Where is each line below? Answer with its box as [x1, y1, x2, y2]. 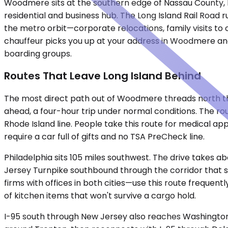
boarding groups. [4, 47, 72, 60]
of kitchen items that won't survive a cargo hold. [4, 190, 196, 202]
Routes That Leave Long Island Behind [4, 69, 201, 83]
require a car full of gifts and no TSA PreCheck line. [4, 131, 205, 142]
